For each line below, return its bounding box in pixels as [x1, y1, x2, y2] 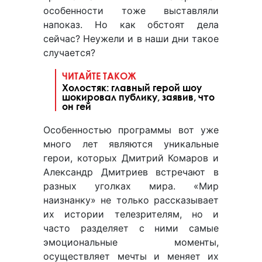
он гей [62, 101, 91, 112]
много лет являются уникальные [43, 138, 219, 150]
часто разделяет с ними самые [43, 222, 219, 235]
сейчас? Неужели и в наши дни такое [43, 33, 219, 45]
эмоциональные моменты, [43, 236, 219, 249]
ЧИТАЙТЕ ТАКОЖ [62, 70, 136, 82]
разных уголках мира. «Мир [43, 180, 219, 192]
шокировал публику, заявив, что [62, 91, 215, 103]
